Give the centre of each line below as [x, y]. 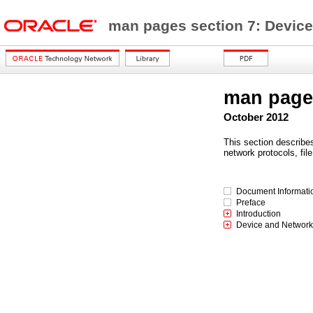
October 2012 [256, 117]
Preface [251, 203]
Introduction [259, 214]
